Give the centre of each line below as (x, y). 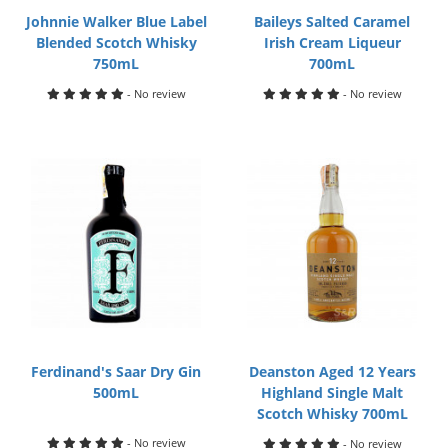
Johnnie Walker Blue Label (116, 21)
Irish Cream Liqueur (332, 42)
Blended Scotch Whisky (116, 42)
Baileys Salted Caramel (332, 21)
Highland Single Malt (332, 392)
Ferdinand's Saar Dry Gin (116, 371)
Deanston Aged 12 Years (332, 371)
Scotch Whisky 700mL (332, 413)
